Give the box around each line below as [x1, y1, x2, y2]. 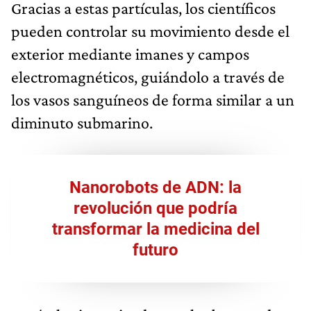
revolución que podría [74, 198, 237, 218]
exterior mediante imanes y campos [11, 44, 249, 63]
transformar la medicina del [51, 219, 260, 239]
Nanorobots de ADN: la [69, 177, 242, 197]
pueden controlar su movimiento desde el [11, 21, 289, 40]
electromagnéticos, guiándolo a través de [11, 67, 285, 86]
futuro [133, 239, 178, 260]
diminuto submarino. [11, 112, 153, 132]
